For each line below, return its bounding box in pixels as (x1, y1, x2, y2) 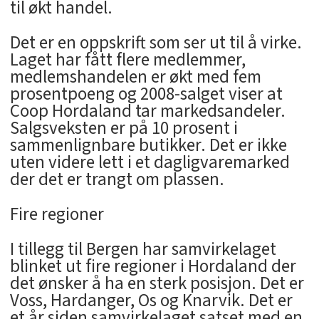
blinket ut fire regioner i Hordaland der (9, 253, 296, 280)
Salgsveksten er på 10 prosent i (9, 115, 238, 142)
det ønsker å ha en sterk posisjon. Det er (9, 271, 304, 297)
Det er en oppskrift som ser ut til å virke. (9, 30, 302, 56)
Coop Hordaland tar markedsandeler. (9, 98, 286, 125)
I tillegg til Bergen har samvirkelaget (9, 236, 276, 263)
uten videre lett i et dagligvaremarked (9, 150, 290, 176)
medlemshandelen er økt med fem (9, 64, 261, 90)
